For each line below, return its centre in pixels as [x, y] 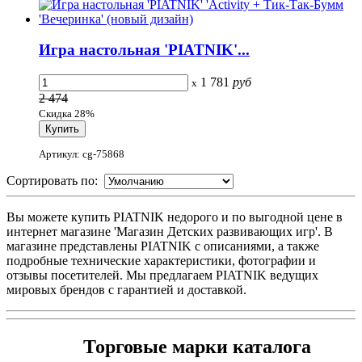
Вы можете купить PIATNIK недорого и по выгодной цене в [175, 217]
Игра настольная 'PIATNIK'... [144, 50]
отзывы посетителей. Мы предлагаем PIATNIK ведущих [162, 276]
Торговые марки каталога [197, 347]
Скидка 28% [67, 114]
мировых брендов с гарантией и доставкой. [126, 290]
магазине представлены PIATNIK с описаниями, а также [163, 246]
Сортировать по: [55, 181]
